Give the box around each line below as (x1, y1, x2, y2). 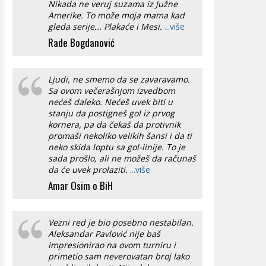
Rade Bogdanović (48, 35, 115, 50)
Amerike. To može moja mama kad (48, 9, 185, 21)
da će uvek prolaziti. (48, 164, 130, 175)
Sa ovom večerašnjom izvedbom (48, 85, 175, 96)
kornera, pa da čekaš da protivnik (48, 119, 180, 130)
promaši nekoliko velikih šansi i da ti (48, 130, 192, 141)
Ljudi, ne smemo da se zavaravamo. (48, 74, 190, 85)
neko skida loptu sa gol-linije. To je (48, 141, 185, 153)
